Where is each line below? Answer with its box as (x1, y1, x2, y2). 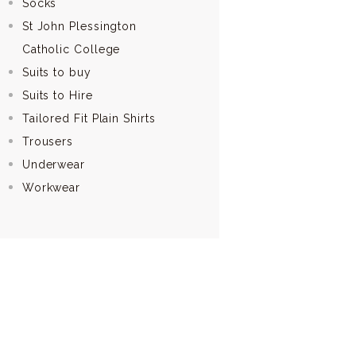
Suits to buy (21, 65, 91, 79)
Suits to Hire (21, 88, 93, 102)
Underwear (21, 157, 85, 171)
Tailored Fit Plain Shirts (21, 111, 156, 125)
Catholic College (21, 42, 121, 56)
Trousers (21, 134, 74, 148)
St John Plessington (21, 19, 137, 33)
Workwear (21, 180, 81, 194)
